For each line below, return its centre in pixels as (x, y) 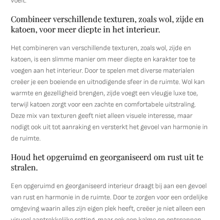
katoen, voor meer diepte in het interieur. (86, 29)
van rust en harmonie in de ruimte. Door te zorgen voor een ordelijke (110, 197)
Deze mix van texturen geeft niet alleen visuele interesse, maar (102, 116)
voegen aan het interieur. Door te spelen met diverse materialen (103, 70)
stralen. (25, 167)
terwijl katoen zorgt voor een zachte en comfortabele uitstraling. (104, 104)
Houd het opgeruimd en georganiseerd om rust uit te (107, 157)
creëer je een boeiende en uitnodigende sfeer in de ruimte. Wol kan (108, 82)
